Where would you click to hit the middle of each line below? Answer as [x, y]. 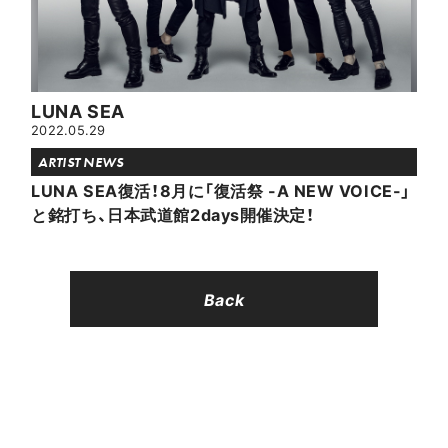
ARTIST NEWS [81, 162]
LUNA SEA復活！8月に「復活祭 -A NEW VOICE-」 [221, 190]
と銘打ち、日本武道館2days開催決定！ [173, 214]
